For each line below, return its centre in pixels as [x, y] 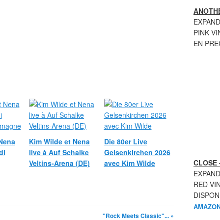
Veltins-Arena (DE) [59, 163]
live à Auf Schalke [59, 152]
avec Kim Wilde [129, 163]
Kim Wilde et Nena [59, 141]
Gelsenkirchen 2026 [137, 152]
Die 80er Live [125, 141]
